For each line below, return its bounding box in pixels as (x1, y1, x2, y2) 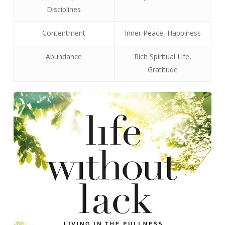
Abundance (46, 52, 82, 62)
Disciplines (47, 5, 81, 15)
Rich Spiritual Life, (134, 52, 191, 62)
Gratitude (147, 65, 178, 75)
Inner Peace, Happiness (124, 28, 201, 38)
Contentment (42, 28, 86, 38)
